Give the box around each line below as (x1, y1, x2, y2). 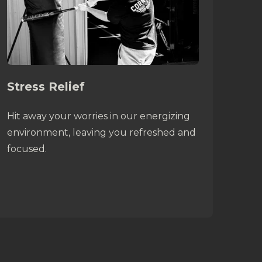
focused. (7, 143, 47, 155)
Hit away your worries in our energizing (7, 111, 190, 122)
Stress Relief (7, 80, 85, 94)
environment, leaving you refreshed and (7, 127, 196, 139)
